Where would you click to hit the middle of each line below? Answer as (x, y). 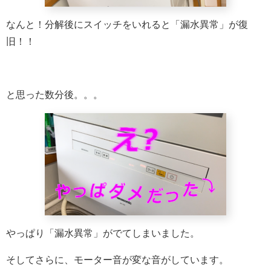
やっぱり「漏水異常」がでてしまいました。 (103, 233)
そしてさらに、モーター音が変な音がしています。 (117, 260)
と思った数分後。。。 (54, 94)
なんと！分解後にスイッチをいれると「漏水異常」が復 (127, 24)
